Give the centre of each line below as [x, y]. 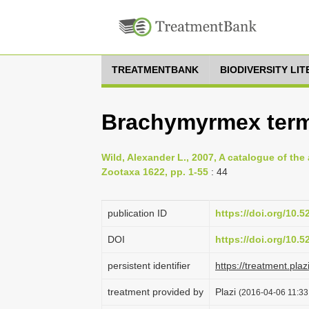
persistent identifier [149, 266]
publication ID [137, 213]
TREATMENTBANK [155, 70]
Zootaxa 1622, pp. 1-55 [155, 172]
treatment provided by [156, 292]
